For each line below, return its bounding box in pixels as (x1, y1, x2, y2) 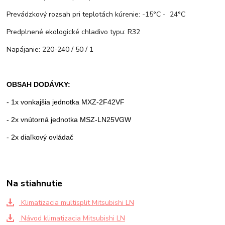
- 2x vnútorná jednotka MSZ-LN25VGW (7, 116, 132, 124)
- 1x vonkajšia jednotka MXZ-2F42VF (7, 98, 125, 106)
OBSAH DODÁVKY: (7, 80, 71, 89)
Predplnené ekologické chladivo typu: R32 (7, 27, 141, 37)
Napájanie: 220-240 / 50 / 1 (7, 45, 94, 55)
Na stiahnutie (7, 177, 63, 190)
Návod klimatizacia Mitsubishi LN (19, 213, 125, 223)
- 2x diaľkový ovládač (7, 133, 74, 142)
